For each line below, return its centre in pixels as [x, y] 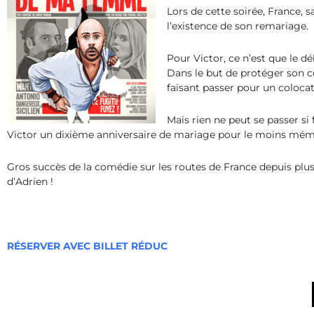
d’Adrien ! [30, 182]
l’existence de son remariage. [238, 26]
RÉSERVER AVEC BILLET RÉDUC [87, 246]
